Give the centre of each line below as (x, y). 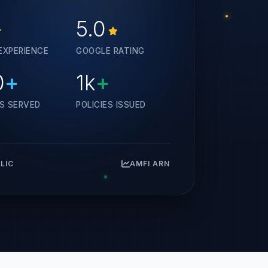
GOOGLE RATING (110, 51)
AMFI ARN (150, 164)
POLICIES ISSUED (111, 105)
